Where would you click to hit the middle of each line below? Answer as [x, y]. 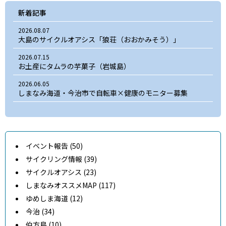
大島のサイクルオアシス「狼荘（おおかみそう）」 [99, 39]
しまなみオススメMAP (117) [71, 185]
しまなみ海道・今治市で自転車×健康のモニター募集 [103, 93]
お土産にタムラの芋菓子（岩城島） [74, 66]
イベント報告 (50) [54, 146]
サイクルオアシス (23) [61, 172]
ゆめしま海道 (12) [54, 199]
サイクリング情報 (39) [61, 159]
